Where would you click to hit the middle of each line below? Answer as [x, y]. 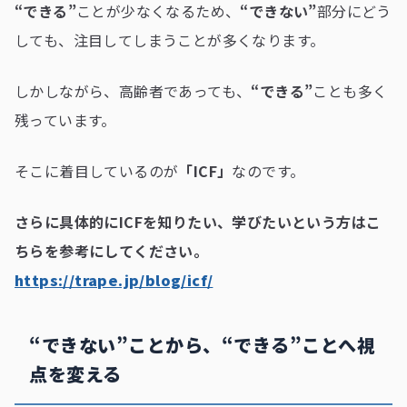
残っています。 [65, 120]
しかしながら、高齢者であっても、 [133, 91]
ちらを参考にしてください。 [112, 251]
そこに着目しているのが [97, 171]
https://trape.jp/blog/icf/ [114, 280]
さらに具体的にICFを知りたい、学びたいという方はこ [198, 222]
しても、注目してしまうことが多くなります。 [170, 40]
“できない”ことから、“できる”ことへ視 [202, 345]
